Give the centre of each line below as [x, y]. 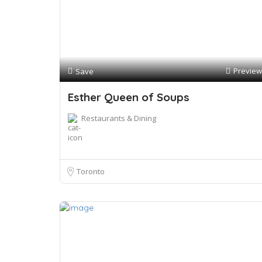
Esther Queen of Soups [129, 97]
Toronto [91, 171]
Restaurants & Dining [119, 118]
